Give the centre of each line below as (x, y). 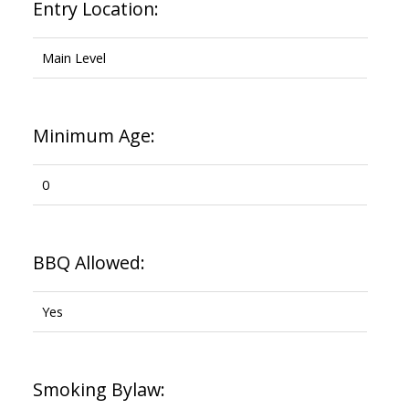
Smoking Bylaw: (99, 389)
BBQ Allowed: (89, 262)
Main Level (73, 57)
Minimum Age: (94, 135)
